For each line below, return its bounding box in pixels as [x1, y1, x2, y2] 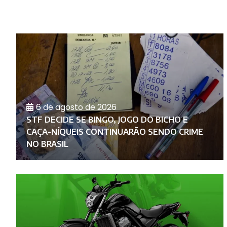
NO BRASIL [26, 139, 68, 149]
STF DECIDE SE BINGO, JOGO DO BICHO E [26, 115, 188, 125]
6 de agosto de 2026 [36, 101, 117, 113]
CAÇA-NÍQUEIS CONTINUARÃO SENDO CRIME [26, 127, 203, 137]
